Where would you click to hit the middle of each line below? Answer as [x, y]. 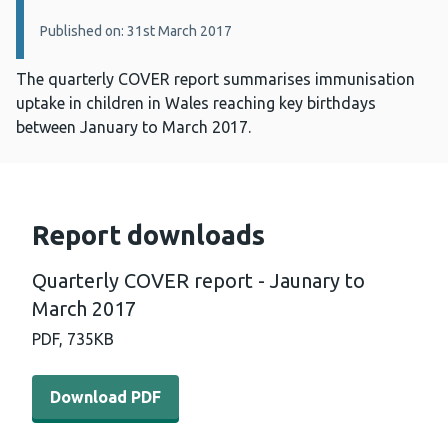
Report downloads [148, 235]
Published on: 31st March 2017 [136, 31]
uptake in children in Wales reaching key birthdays [196, 103]
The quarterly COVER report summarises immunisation [215, 79]
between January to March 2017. [133, 127]
